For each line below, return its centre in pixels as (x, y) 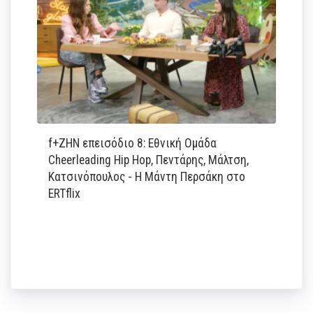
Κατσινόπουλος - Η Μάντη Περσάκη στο (147, 176)
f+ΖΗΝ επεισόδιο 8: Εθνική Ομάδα (133, 143)
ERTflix (65, 193)
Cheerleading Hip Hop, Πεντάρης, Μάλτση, (149, 160)
